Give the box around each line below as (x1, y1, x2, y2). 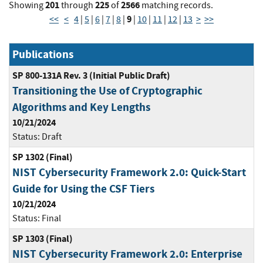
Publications (12, 47, 73, 62)
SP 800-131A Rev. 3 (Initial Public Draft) (12, 69, 170, 82)
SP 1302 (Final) (12, 151, 73, 164)
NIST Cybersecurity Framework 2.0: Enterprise (12, 247, 242, 262)
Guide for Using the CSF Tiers (12, 181, 154, 197)
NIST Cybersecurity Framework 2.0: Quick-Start (12, 165, 246, 180)
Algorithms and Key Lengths (12, 100, 150, 115)
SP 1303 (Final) (12, 232, 73, 245)
